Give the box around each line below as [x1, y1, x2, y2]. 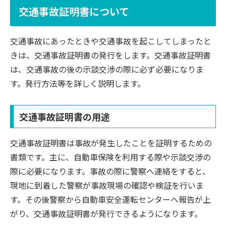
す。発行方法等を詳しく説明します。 [10, 77, 145, 90]
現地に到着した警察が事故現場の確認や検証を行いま [10, 179, 204, 191]
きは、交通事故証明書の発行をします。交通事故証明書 [10, 49, 211, 62]
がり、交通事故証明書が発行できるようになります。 [10, 207, 202, 219]
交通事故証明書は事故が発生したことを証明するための [10, 136, 212, 149]
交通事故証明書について [19, 4, 129, 19]
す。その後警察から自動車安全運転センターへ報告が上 [10, 193, 211, 205]
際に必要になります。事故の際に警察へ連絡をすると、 [10, 164, 210, 177]
